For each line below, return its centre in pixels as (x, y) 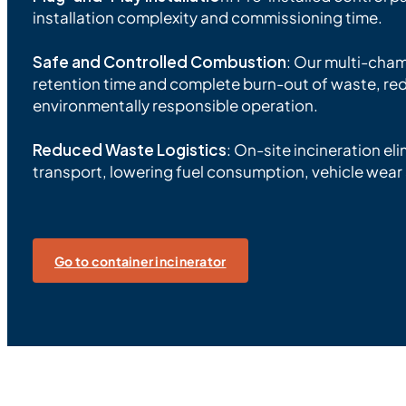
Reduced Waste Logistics (130, 150)
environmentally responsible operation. (175, 106)
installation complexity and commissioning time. (208, 18)
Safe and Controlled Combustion (159, 62)
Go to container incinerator (140, 261)
